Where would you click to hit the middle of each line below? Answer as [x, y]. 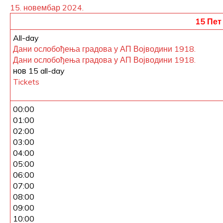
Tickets [26, 82]
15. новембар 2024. [47, 7]
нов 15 [27, 71]
